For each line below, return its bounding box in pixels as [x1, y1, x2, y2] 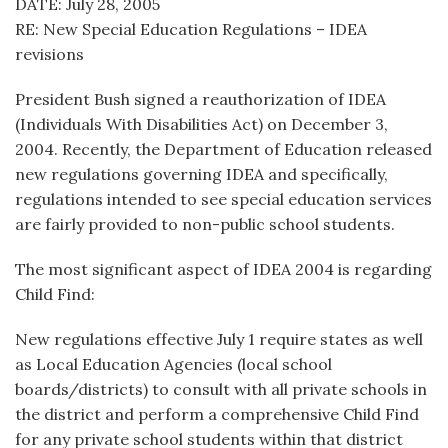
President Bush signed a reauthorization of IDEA [15, 89, 386, 109]
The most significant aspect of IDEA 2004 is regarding [15, 259, 432, 279]
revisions [15, 44, 84, 64]
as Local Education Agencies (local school [15, 354, 332, 374]
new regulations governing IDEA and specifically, [15, 164, 388, 184]
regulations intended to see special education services [15, 189, 432, 209]
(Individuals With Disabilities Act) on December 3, [15, 114, 388, 134]
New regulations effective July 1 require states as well [15, 329, 423, 349]
